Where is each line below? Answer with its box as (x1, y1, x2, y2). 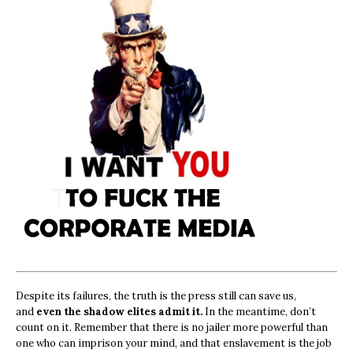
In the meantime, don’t (203, 304, 316, 318)
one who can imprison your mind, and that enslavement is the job (16, 336, 332, 350)
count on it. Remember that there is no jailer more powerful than (16, 320, 328, 334)
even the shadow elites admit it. (36, 304, 203, 318)
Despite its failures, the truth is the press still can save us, (16, 288, 296, 303)
